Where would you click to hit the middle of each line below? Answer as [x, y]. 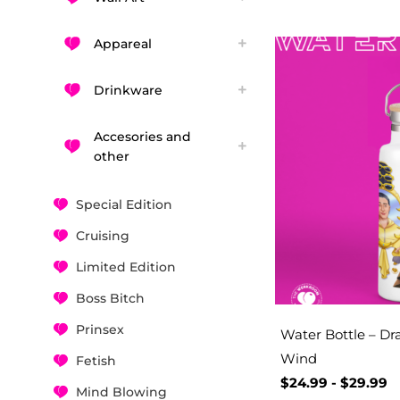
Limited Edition [126, 267]
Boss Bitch [110, 298]
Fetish [96, 360]
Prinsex [100, 329]
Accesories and [142, 136]
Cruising [103, 235]
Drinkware [128, 90]
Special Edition [124, 204]
